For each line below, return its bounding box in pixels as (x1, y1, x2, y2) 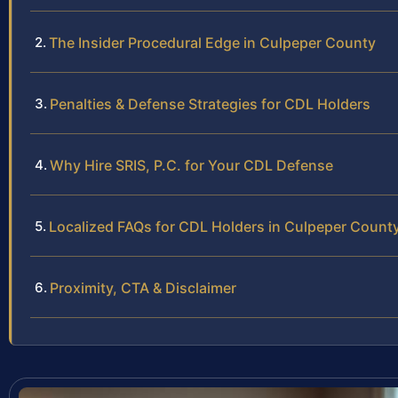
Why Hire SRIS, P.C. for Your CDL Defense (50, 156, 333, 175)
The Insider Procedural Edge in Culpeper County (49, 34, 376, 52)
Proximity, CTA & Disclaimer (50, 279, 236, 298)
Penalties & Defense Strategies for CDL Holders (50, 95, 370, 114)
